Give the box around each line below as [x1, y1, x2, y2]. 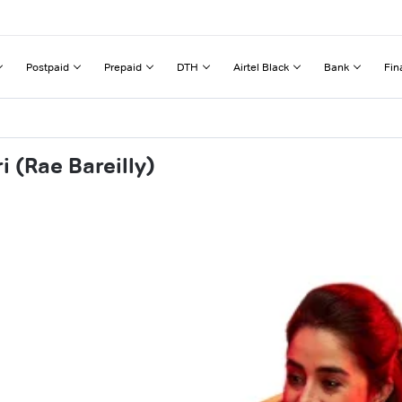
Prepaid [104, 59, 142, 74]
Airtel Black [233, 59, 289, 74]
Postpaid [26, 59, 69, 74]
